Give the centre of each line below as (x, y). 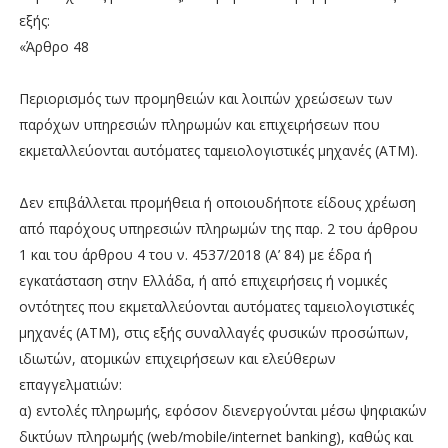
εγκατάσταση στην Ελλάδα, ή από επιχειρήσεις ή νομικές (202, 280)
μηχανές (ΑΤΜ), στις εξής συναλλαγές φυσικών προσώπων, (213, 332)
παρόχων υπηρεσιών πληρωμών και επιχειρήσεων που (199, 124)
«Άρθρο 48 (53, 46)
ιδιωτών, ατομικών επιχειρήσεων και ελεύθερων (177, 358)
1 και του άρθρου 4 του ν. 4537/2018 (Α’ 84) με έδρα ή (195, 254)
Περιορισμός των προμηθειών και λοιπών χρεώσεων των (205, 98)
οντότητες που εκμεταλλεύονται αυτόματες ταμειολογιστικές (216, 306)
